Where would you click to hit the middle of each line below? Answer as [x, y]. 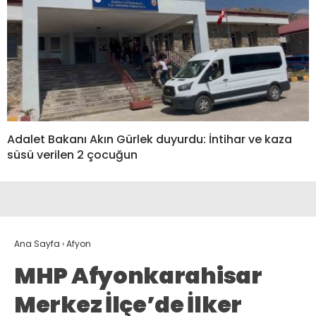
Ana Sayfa [37, 243]
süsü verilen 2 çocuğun [72, 154]
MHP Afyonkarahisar [138, 275]
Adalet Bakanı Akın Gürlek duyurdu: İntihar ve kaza [150, 139]
